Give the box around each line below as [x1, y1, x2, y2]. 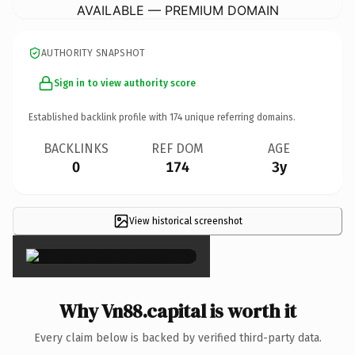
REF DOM [151, 140, 204, 156]
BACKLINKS [44, 140, 109, 156]
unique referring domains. [182, 111, 296, 123]
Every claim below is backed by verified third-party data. [33, 330, 322, 345]
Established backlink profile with [29, 111, 170, 123]
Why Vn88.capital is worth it [59, 297, 296, 324]
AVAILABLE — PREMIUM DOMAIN [76, 2, 279, 18]
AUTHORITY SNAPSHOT [41, 47, 146, 59]
